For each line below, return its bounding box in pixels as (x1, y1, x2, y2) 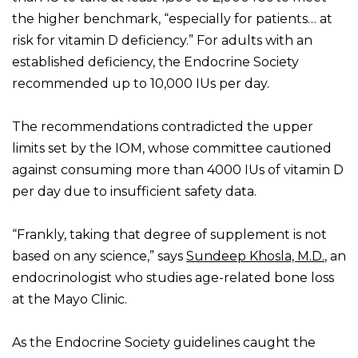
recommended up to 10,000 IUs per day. (12, 76, 269, 92)
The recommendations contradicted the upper (12, 119, 313, 135)
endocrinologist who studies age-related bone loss (12, 270, 334, 286)
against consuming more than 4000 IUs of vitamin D (12, 162, 344, 178)
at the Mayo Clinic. (12, 292, 127, 308)
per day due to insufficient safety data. (12, 184, 257, 200)
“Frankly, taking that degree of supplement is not (12, 227, 327, 243)
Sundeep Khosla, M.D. (186, 249, 324, 265)
